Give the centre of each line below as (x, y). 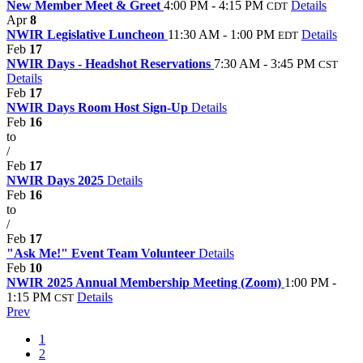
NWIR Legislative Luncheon (87, 34)
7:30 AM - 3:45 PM (265, 63)
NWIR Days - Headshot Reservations (110, 63)
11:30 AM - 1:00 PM (221, 34)
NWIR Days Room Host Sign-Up (99, 107)
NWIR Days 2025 (57, 180)
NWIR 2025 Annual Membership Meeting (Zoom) (145, 282)
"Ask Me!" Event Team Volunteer (102, 253)
